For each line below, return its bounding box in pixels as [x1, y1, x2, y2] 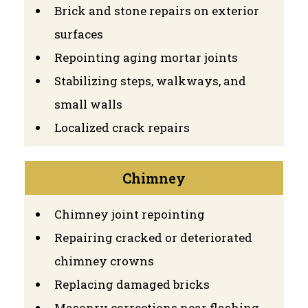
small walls [54, 96, 122, 112]
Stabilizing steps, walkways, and [54, 72, 246, 89]
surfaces [54, 25, 103, 42]
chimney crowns [54, 252, 154, 269]
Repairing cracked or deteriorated [54, 229, 252, 245]
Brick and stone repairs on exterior [54, 2, 259, 19]
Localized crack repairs [54, 119, 190, 135]
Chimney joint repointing [54, 206, 205, 222]
